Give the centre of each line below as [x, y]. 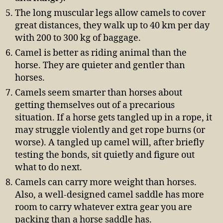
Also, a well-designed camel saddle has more [110, 195]
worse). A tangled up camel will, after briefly [110, 143]
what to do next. [49, 168]
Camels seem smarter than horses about [99, 93]
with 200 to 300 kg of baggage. [78, 38]
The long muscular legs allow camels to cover [110, 13]
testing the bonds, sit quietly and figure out [105, 155]
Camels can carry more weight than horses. [106, 183]
